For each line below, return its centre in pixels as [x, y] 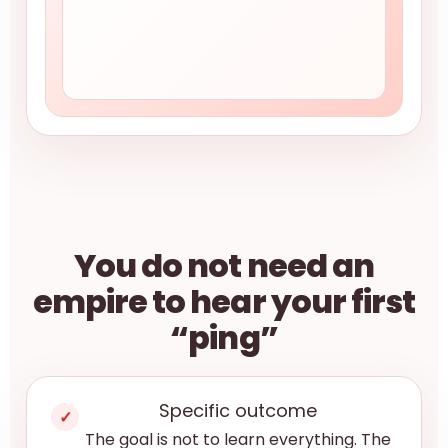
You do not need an [224, 265]
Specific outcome [238, 410]
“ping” [224, 337]
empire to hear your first [223, 301]
